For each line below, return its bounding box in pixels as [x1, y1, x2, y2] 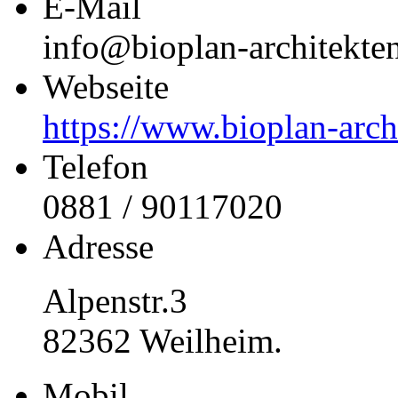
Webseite [43, 68, 169, 107]
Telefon [43, 147, 148, 187]
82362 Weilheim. [43, 322, 283, 361]
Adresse [43, 227, 154, 267]
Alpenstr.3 [43, 282, 187, 321]
